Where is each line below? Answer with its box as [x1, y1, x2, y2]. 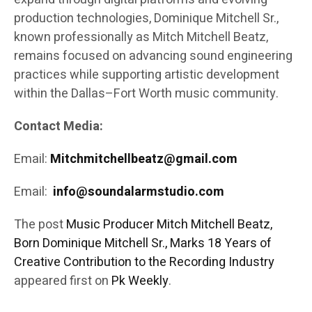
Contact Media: [14, 117, 103, 136]
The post [14, 215, 66, 235]
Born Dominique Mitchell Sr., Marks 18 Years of [14, 234, 272, 253]
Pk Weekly [111, 272, 169, 291]
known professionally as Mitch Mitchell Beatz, [14, 28, 268, 47]
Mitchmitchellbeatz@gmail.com [50, 150, 237, 169]
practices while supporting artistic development [14, 65, 279, 85]
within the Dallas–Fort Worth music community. [14, 84, 279, 104]
